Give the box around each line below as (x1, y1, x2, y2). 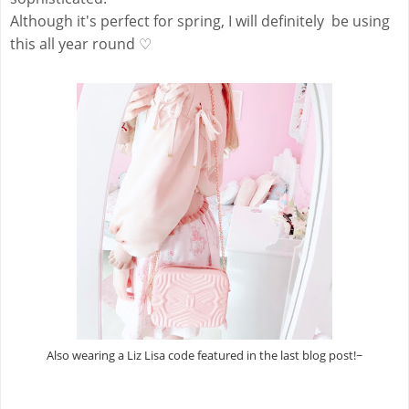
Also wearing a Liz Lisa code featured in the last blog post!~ (47, 347, 362, 363)
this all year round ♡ (10, 34, 152, 54)
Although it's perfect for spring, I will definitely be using (10, 11, 390, 31)
